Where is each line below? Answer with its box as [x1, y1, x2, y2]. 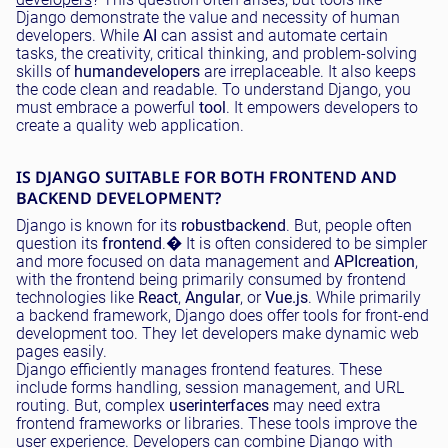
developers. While [16, 26, 143, 45]
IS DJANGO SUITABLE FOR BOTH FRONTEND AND [16, 166, 397, 188]
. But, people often [286, 216, 412, 235]
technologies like [16, 288, 138, 307]
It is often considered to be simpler [186, 234, 427, 253]
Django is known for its [16, 216, 181, 235]
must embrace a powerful [16, 98, 199, 117]
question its [16, 234, 102, 253]
